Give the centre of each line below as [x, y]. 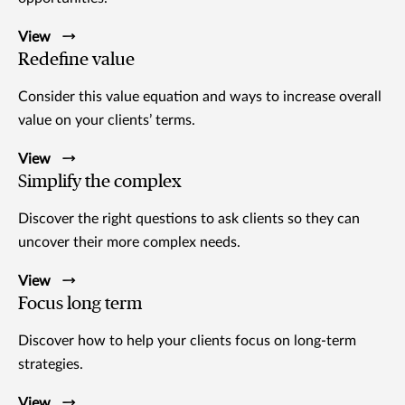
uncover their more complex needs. [129, 242]
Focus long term [80, 303]
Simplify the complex [100, 181]
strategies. [51, 364]
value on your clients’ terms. [108, 120]
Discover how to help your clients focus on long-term [187, 340]
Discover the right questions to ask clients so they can [189, 218]
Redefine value [76, 59]
